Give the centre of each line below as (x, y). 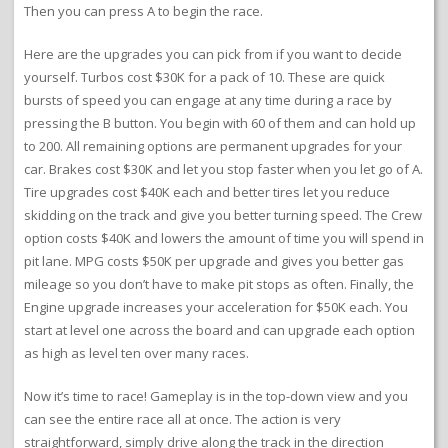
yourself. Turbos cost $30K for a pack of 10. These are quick (204, 77)
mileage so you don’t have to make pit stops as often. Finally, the (219, 284)
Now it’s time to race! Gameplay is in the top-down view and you (216, 396)
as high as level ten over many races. (136, 353)
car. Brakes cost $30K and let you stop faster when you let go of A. (223, 169)
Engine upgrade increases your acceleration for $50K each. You (216, 307)
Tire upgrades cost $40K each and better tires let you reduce (207, 192)
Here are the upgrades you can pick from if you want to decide (213, 54)
